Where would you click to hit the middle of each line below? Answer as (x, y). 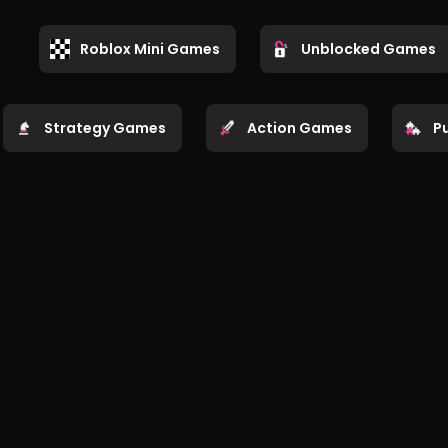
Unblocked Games (368, 48)
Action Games (299, 127)
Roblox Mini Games (150, 48)
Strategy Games (105, 127)
